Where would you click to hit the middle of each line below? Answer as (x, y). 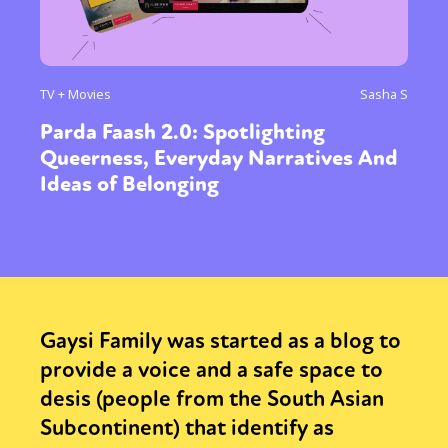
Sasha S (384, 93)
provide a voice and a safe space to (211, 369)
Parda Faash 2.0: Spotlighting (182, 131)
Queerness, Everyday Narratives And (219, 157)
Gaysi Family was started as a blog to (220, 340)
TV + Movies (75, 93)
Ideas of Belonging (129, 183)
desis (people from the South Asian (212, 398)
